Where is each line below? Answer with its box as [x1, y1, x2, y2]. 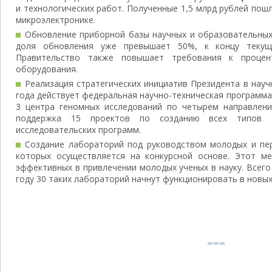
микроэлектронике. [16, 14, 95, 25]
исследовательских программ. [16, 124, 141, 135]
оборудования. [16, 63, 78, 75]
